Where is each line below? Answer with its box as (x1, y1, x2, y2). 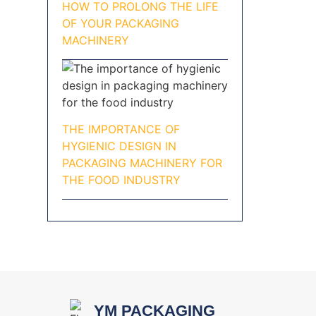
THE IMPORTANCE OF (61, 122, 180, 137)
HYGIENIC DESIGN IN (61, 139, 176, 154)
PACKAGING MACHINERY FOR (61, 156, 222, 171)
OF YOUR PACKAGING (61, 16, 179, 31)
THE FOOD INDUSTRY (61, 173, 181, 188)
